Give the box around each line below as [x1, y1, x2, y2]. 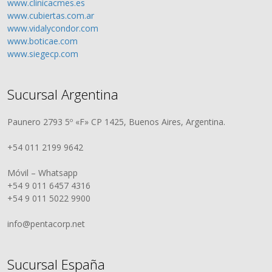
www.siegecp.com [7, 48, 79, 59]
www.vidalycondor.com [7, 22, 99, 34]
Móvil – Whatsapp [7, 167, 78, 178]
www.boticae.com [7, 35, 78, 47]
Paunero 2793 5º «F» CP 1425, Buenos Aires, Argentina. [7, 116, 226, 127]
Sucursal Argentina [7, 85, 119, 103]
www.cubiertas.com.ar [7, 10, 95, 21]
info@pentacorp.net [7, 218, 86, 229]
